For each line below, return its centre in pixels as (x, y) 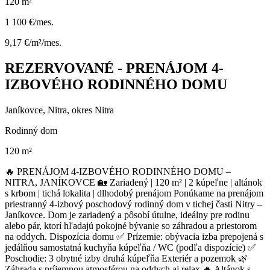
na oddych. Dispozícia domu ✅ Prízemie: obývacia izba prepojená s (134, 236)
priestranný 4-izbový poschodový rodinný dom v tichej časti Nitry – (133, 204)
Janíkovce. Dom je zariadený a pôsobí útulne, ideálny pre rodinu (127, 215)
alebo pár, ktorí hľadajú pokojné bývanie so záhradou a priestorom (131, 225)
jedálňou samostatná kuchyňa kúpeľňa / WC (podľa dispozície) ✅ (130, 247)
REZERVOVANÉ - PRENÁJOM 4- (114, 68)
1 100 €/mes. (29, 22)
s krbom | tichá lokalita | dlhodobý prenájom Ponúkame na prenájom (134, 193)
